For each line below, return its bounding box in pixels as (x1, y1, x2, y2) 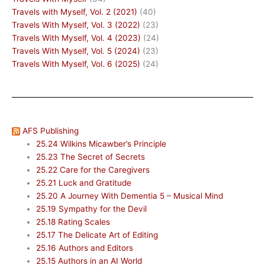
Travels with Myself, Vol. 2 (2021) (12, 7, 137, 17)
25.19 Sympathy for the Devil (36, 203, 147, 214)
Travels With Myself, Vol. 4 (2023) (12, 33, 141, 43)
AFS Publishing (22, 125, 79, 135)
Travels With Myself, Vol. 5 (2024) (12, 46, 140, 56)
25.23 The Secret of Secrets (36, 151, 146, 161)
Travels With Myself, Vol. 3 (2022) (12, 20, 140, 30)
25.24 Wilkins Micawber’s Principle (36, 138, 167, 148)
